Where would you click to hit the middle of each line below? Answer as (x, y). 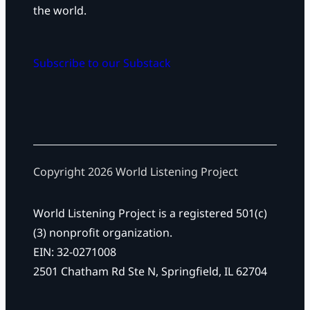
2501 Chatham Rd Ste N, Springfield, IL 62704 (150, 272)
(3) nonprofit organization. (103, 233)
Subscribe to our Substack (102, 63)
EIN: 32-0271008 (75, 252)
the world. (60, 11)
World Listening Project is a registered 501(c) (150, 213)
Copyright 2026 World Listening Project (136, 172)
